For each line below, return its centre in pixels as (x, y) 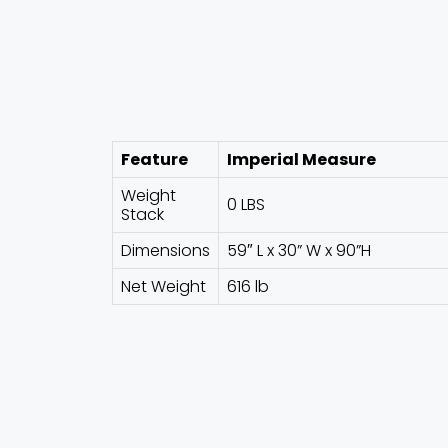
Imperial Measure (301, 159)
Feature (154, 159)
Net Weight (163, 286)
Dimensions (165, 250)
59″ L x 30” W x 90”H (299, 250)
